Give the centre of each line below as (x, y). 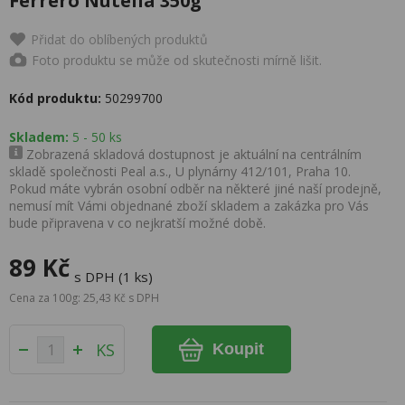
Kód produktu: (55, 98)
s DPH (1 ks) (113, 277)
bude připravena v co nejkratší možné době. (137, 223)
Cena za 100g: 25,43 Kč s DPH (84, 298)
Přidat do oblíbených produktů (119, 39)
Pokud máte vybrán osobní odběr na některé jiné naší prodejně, (195, 188)
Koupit (239, 349)
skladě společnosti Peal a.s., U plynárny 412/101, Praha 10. (180, 171)
